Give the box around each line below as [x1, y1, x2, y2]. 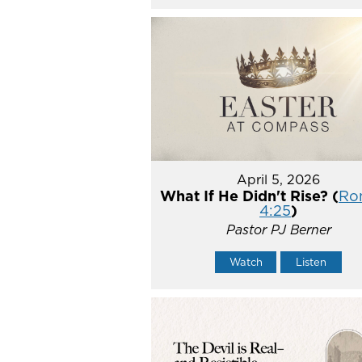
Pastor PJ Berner [225, 220, 331, 238]
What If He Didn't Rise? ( [160, 185, 339, 206]
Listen [296, 254, 327, 269]
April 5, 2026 [237, 170, 321, 188]
